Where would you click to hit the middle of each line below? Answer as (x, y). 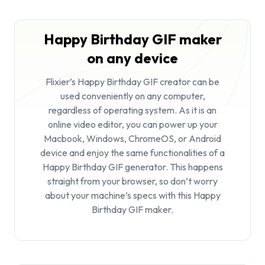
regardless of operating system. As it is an (132, 110)
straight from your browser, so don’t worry (132, 181)
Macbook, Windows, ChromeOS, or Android (132, 139)
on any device (132, 58)
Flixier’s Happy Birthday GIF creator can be (132, 82)
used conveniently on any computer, (132, 96)
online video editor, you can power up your (132, 125)
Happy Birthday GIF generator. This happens (132, 167)
